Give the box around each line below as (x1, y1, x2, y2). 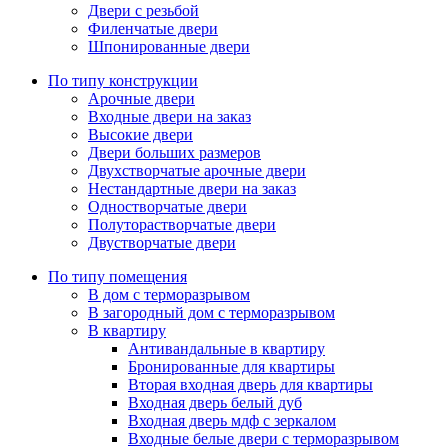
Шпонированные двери (88, 38, 250, 56)
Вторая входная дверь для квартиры (128, 376, 373, 394)
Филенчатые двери (88, 20, 218, 38)
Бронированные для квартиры (128, 358, 335, 376)
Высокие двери (88, 126, 193, 144)
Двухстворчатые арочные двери (88, 162, 306, 180)
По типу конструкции (48, 72, 198, 90)
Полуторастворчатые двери (88, 216, 276, 234)
